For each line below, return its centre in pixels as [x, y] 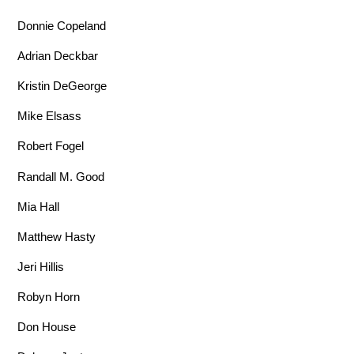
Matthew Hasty [57, 236]
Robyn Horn [49, 297]
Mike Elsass [50, 116]
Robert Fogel [51, 146]
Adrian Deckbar [58, 55]
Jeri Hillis [41, 266]
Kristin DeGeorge [62, 86]
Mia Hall [39, 206]
